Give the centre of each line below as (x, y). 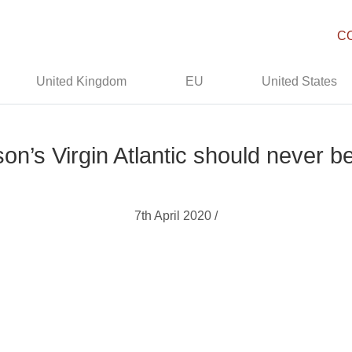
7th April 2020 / (176, 216)
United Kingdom (82, 81)
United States (300, 81)
